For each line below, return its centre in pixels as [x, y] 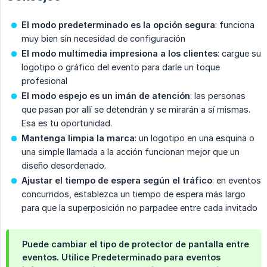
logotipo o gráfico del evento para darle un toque [121, 67]
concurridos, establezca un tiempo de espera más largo [133, 194]
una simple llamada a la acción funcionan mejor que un [131, 152]
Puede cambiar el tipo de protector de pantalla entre [136, 244]
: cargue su [239, 54]
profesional [44, 81]
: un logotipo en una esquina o [195, 138]
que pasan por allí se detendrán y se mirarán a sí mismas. [136, 110]
